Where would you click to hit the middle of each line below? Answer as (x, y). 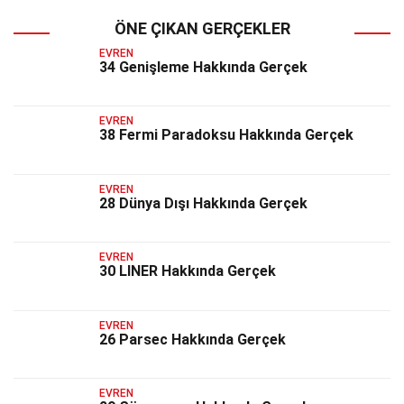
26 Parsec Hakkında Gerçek (193, 339)
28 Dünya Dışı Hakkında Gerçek (203, 203)
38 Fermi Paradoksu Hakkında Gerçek (226, 135)
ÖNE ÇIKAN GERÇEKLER (202, 28)
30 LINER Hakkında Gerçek (188, 271)
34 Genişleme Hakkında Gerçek (203, 67)
